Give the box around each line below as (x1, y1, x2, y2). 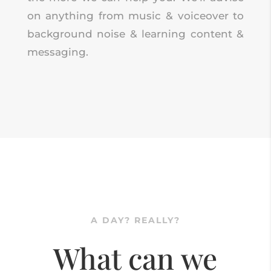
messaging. (27, 45, 88, 58)
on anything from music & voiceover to (27, 9, 244, 22)
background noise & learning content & (27, 27, 244, 40)
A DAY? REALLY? (90, 214, 180, 226)
